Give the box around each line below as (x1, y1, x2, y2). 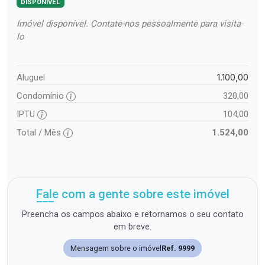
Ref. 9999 (161, 244, 195, 253)
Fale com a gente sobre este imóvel (35, 187, 230, 202)
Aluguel (17, 72, 45, 83)
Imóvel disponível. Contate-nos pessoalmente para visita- (17, 18, 243, 30)
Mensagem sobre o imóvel (70, 244, 161, 253)
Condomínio (17, 91, 66, 102)
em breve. (114, 222, 151, 232)
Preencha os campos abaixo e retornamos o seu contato (21, 209, 244, 220)
